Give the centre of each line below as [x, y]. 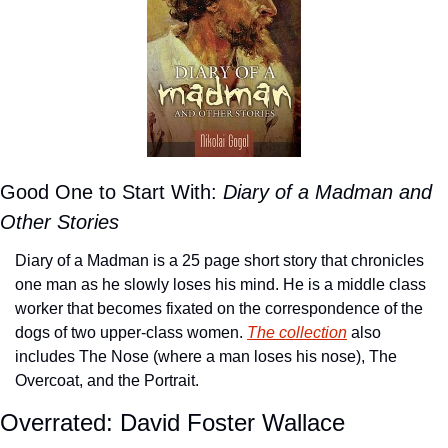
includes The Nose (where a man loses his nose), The [206, 357]
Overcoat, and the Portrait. [107, 381]
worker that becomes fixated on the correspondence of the [219, 309]
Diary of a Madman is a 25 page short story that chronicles [219, 261]
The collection [297, 333]
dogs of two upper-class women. [131, 333]
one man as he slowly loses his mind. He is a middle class [220, 285]
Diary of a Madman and [327, 192]
